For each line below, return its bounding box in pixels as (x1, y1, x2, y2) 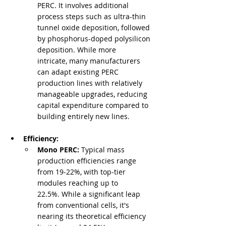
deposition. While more (37, 45, 118, 55)
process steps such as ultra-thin (37, 12, 148, 22)
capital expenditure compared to (37, 100, 150, 110)
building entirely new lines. (37, 111, 130, 122)
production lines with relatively (37, 78, 144, 88)
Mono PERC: (37, 145, 79, 155)
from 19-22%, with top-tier (37, 167, 128, 177)
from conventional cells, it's (37, 200, 131, 210)
